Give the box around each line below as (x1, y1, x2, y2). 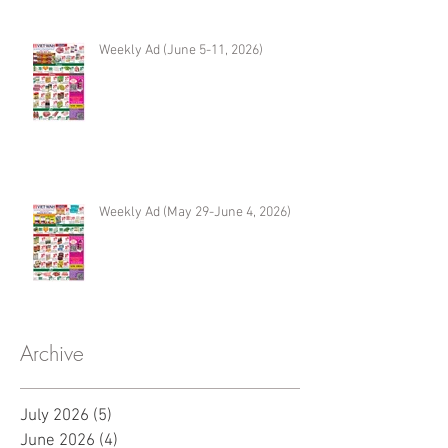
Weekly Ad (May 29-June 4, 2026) (99, 204, 291, 222)
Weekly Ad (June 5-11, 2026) (99, 42, 263, 60)
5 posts (112, 406, 164, 427)
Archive (20, 340, 84, 368)
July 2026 (20, 406, 89, 427)
